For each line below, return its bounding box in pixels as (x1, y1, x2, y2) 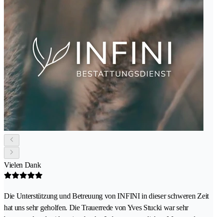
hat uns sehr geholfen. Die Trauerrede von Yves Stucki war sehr (4, 203, 189, 212)
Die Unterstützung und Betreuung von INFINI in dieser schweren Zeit (4, 191, 209, 200)
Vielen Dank (4, 160, 41, 169)
